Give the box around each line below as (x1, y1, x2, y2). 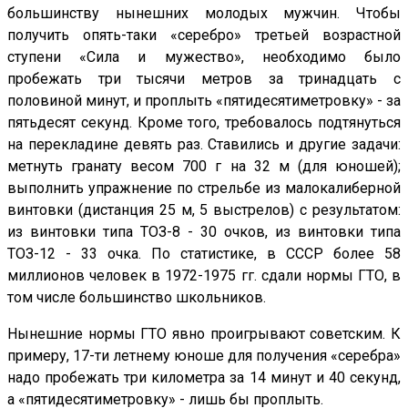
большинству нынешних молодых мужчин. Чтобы (7, 5, 401, 23)
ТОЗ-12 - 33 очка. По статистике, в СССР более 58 (7, 245, 401, 263)
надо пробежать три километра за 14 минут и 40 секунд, (7, 369, 401, 387)
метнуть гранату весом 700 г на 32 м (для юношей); (7, 158, 401, 176)
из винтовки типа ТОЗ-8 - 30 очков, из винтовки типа (7, 223, 401, 241)
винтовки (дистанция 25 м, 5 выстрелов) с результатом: (7, 201, 401, 219)
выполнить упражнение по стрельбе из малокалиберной (7, 179, 401, 198)
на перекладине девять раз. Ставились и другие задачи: (7, 136, 401, 154)
